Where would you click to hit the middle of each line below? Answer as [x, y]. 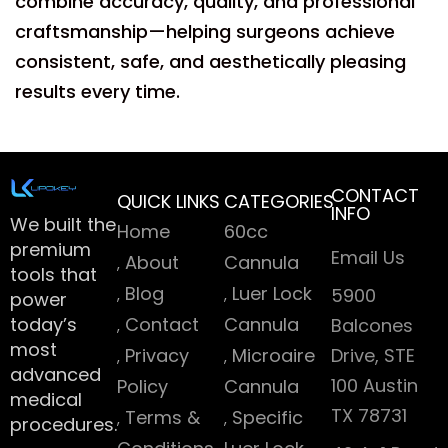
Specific [267, 417]
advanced [55, 374]
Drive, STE [373, 355]
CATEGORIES [279, 201]
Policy [142, 386]
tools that [53, 274]
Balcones [372, 325]
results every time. [97, 91]
